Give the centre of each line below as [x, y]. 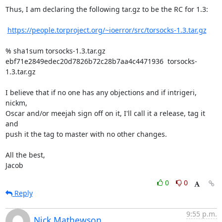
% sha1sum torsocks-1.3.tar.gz [55, 51]
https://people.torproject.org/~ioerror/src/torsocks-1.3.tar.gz [107, 30]
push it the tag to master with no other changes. [86, 134]
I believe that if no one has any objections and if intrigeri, [101, 92]
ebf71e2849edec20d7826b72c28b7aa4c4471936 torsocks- [101, 61]
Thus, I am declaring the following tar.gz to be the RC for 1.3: [107, 9]
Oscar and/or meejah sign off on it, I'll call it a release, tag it [105, 113]
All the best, [25, 155]
